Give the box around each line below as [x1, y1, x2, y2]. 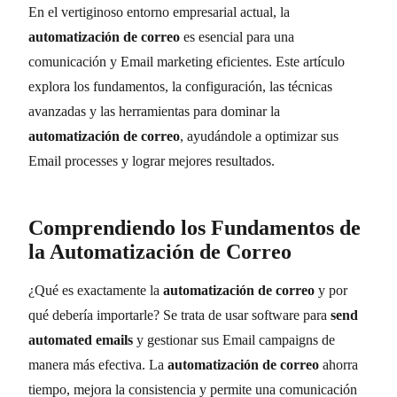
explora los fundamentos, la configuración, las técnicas [28, 78, 332, 94]
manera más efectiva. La [28, 356, 167, 372]
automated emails [28, 331, 133, 347]
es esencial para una [180, 28, 294, 44]
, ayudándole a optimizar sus [180, 128, 339, 144]
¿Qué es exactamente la [28, 282, 163, 298]
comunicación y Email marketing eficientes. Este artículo [28, 53, 345, 69]
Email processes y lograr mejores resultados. [28, 152, 275, 168]
